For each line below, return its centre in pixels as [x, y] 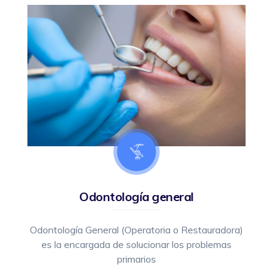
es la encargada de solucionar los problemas [136, 244]
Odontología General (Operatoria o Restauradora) [136, 229]
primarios [136, 259]
